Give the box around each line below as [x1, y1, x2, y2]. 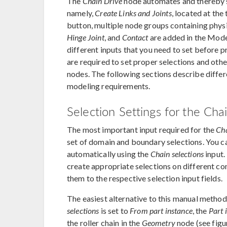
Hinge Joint [67, 32, 104, 42]
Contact [122, 32, 148, 42]
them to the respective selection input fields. [67, 173, 222, 183]
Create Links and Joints [95, 8, 172, 18]
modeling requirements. [67, 81, 152, 91]
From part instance [130, 205, 193, 215]
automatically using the [67, 148, 150, 159]
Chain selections [150, 148, 204, 159]
